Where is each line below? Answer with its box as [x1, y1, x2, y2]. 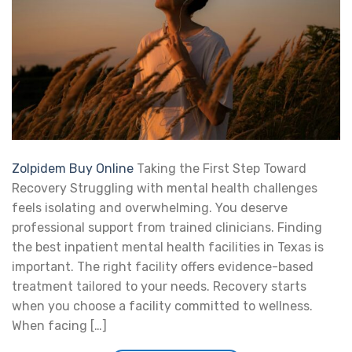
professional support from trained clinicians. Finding [12, 220, 322, 236]
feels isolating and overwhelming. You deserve [12, 200, 288, 216]
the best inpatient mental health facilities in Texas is [12, 240, 324, 255]
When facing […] [12, 318, 107, 334]
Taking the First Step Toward [134, 161, 306, 177]
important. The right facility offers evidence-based [12, 259, 313, 275]
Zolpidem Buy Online [12, 161, 134, 177]
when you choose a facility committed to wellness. [12, 299, 313, 314]
